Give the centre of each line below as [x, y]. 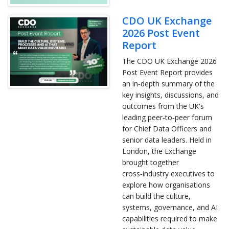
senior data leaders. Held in [167, 140]
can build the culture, [156, 196]
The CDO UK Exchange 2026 [169, 61]
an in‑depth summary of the [168, 83]
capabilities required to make [170, 218]
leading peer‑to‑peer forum [167, 117]
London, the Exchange [159, 151]
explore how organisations [166, 185]
